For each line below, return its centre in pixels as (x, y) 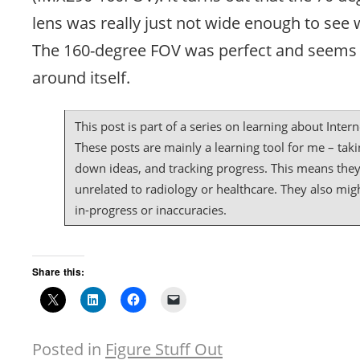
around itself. (81, 77)
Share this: (59, 271)
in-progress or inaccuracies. (151, 209)
